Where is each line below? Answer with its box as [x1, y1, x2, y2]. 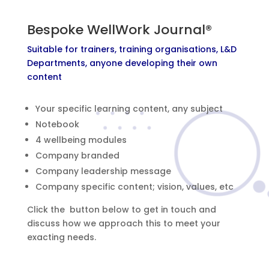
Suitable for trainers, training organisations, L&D [26, 43, 237, 55]
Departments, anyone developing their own [26, 56, 217, 69]
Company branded [35, 149, 119, 162]
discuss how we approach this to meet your [26, 217, 220, 229]
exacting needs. [26, 231, 96, 243]
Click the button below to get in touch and [26, 203, 216, 216]
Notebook [35, 118, 79, 130]
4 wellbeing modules [35, 133, 127, 146]
